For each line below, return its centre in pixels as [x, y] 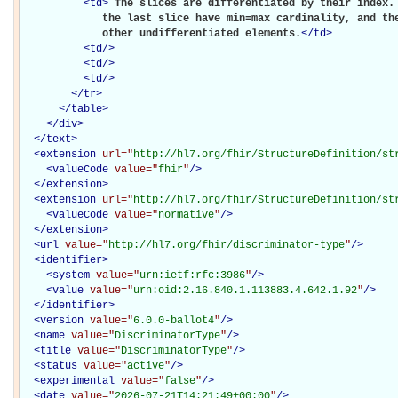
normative [186, 215]
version [62, 320]
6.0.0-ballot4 [174, 320]
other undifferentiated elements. [161, 33]
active [146, 366]
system [71, 275]
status [59, 366]
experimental [77, 381]
